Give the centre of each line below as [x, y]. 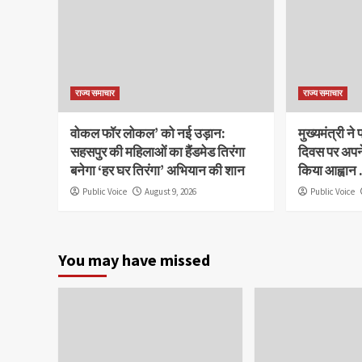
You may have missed [134, 259]
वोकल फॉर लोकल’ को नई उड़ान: [148, 133]
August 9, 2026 [170, 191]
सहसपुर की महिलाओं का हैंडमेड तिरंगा [158, 152]
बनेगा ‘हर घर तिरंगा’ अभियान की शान [158, 170]
